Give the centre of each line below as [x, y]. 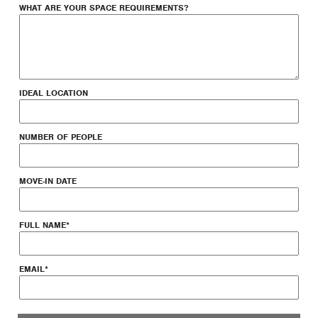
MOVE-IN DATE [48, 181]
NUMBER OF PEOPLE [61, 137]
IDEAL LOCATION [54, 93]
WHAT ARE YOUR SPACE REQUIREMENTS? [104, 7]
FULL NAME [43, 225]
